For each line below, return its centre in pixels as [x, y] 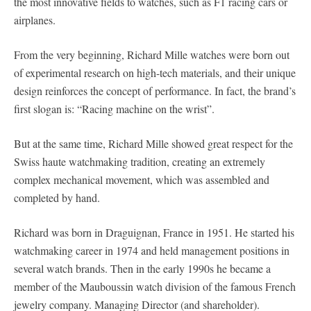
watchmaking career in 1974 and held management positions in [152, 250]
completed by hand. [57, 197]
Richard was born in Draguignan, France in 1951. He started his [154, 232]
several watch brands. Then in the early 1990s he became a [142, 268]
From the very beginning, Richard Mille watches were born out [152, 54]
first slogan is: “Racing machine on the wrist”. [114, 108]
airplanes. [35, 19]
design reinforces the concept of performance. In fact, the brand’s [155, 90]
